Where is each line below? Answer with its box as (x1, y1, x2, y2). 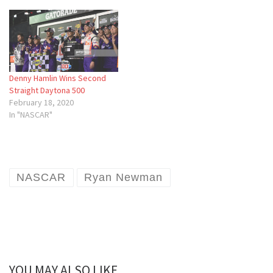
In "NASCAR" (9, 108, 52, 120)
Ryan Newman (84, 171, 163, 184)
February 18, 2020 (9, 96, 74, 108)
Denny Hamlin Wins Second (9, 72, 106, 83)
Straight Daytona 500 (9, 84, 85, 96)
